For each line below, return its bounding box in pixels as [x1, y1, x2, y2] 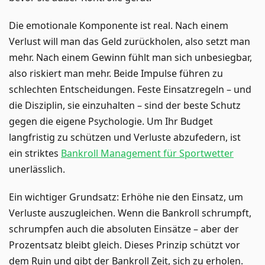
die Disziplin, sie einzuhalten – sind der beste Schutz [9, 98, 241, 112]
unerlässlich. [9, 162, 65, 176]
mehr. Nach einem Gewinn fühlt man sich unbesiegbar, [9, 50, 252, 64]
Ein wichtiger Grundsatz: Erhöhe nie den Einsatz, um [9, 190, 243, 203]
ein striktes [9, 146, 61, 160]
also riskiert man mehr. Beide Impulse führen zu [9, 66, 223, 80]
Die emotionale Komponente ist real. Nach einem [9, 18, 228, 32]
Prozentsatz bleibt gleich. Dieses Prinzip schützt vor [9, 238, 240, 251]
